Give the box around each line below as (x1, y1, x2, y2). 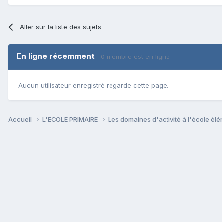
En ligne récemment (16, 51, 101, 61)
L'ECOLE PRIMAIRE (42, 115, 99, 124)
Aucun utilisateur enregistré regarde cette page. (18, 81, 168, 90)
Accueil (8, 115, 33, 124)
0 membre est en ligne (101, 52, 170, 60)
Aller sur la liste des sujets (20, 22, 102, 31)
